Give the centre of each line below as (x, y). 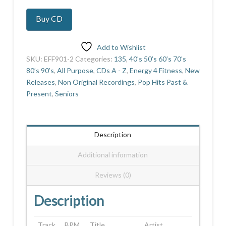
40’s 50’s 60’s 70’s (157, 59)
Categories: (94, 59)
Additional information (113, 155)
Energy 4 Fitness (156, 70)
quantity (39, 34)
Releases (40, 82)
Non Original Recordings (96, 82)
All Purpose (75, 70)
